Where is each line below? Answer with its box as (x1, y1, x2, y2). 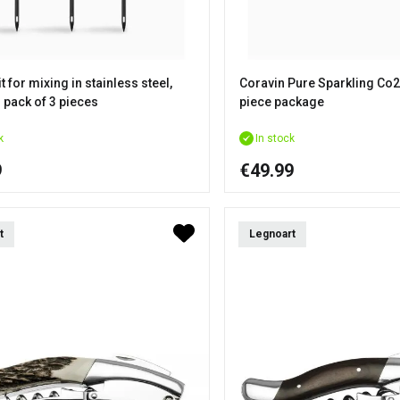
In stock (254, 131, 296, 145)
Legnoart (248, 227, 296, 240)
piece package (238, 94, 324, 109)
